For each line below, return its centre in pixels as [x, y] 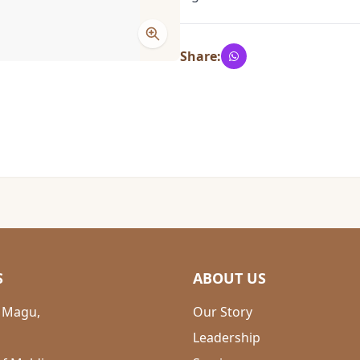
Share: [200, 56]
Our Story [223, 312]
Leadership [227, 337]
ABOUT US [229, 278]
